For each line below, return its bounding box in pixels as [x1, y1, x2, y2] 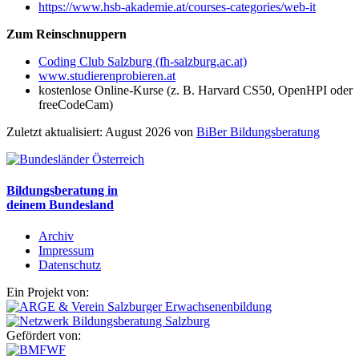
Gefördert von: [6, 329, 81, 343]
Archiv [38, 229, 74, 244]
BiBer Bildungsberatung [196, 124, 320, 139]
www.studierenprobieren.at [38, 68, 175, 83]
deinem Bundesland [6, 197, 114, 212]
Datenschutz [38, 258, 101, 272]
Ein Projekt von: [6, 285, 89, 300]
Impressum [38, 244, 94, 258]
